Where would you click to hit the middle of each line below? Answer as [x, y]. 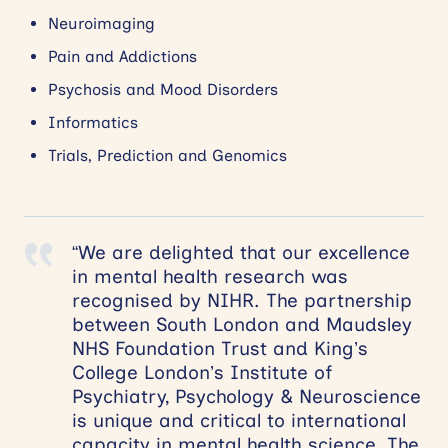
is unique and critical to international [239, 421]
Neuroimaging [101, 24]
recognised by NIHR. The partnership [242, 301]
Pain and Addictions [122, 57]
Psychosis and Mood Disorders [163, 90]
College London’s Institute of [202, 373]
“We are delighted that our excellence [241, 253]
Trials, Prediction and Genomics [167, 156]
